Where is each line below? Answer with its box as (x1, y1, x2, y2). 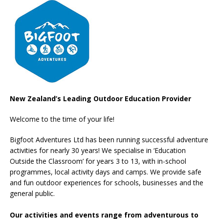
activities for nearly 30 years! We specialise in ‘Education (10, 146, 186, 155)
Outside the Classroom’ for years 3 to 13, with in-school (10, 156, 186, 166)
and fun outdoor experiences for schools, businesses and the (10, 178, 203, 187)
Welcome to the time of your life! (10, 114, 114, 124)
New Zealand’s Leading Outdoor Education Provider (10, 94, 191, 103)
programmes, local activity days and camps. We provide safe (10, 167, 201, 176)
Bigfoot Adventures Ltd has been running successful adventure (10, 135, 208, 144)
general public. (10, 189, 55, 198)
